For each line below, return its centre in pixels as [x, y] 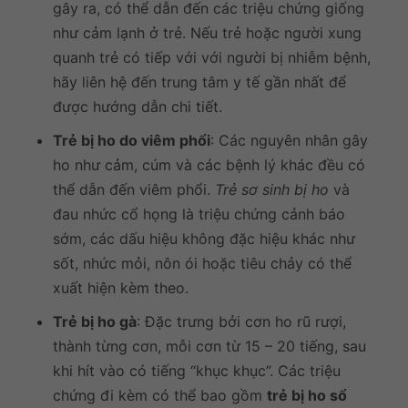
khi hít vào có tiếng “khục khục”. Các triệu [197, 370]
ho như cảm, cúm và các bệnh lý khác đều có [209, 164]
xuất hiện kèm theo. [121, 287]
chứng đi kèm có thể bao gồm [160, 395]
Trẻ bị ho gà [95, 321]
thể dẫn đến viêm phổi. [134, 189]
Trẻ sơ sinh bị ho [272, 189]
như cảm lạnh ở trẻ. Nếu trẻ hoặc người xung [207, 32]
